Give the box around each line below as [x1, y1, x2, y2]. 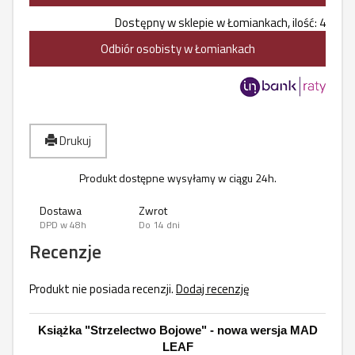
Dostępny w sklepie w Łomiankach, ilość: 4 [115, 13, 326, 32]
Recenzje [29, 238, 101, 265]
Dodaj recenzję [176, 280, 250, 298]
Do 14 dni [138, 218, 180, 232]
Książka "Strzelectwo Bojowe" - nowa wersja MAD [37, 323, 318, 337]
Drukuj [57, 132, 91, 150]
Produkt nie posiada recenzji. [29, 280, 176, 298]
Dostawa [40, 202, 82, 219]
